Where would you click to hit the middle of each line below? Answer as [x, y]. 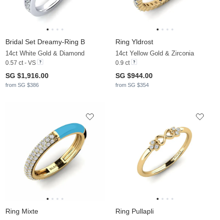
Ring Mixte [22, 211]
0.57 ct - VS [21, 63]
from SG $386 [22, 85]
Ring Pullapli [135, 211]
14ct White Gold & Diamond [45, 53]
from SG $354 [132, 85]
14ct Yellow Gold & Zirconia [155, 53]
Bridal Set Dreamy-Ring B [45, 41]
